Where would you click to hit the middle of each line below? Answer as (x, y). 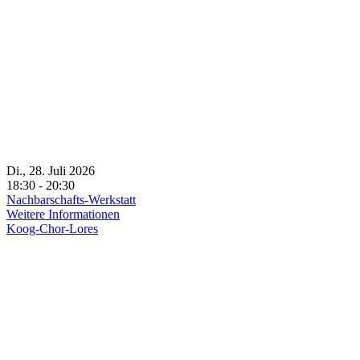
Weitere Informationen (63, 214)
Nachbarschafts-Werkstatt (71, 200)
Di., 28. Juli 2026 (57, 171)
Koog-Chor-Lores (52, 229)
